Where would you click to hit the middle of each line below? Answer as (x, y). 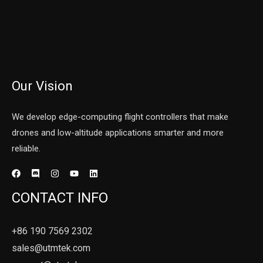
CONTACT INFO (60, 198)
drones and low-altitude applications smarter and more (118, 132)
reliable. (26, 148)
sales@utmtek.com (51, 248)
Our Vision (42, 86)
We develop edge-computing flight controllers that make (120, 117)
